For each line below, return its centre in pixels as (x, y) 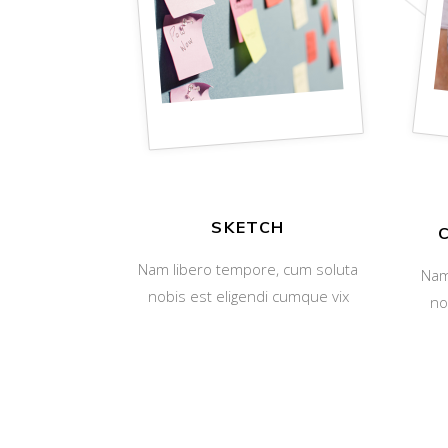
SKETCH (248, 227)
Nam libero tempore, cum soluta (248, 269)
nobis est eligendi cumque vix (248, 296)
